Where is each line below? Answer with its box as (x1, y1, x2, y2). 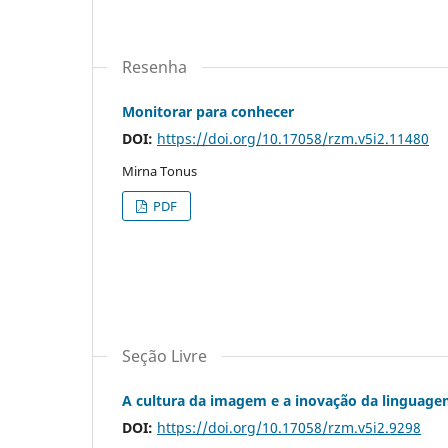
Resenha (122, 56, 187, 79)
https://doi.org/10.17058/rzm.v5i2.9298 (157, 418, 421, 438)
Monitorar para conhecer (122, 102, 294, 122)
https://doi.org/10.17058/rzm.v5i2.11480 (157, 129, 429, 149)
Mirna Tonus (122, 162, 197, 181)
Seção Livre (122, 345, 207, 368)
